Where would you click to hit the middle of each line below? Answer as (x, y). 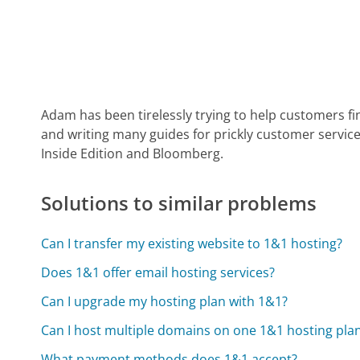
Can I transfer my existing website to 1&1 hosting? (192, 244)
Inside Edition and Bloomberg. (133, 154)
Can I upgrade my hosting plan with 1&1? (165, 302)
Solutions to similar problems (179, 203)
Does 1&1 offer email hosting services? (158, 273)
